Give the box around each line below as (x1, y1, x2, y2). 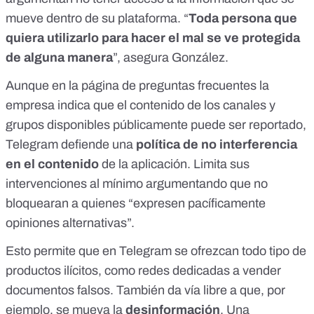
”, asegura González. (113, 50, 228, 64)
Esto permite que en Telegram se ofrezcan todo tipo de (6, 243, 306, 258)
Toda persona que (189, 11, 297, 25)
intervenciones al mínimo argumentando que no (6, 176, 268, 191)
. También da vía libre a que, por (110, 282, 285, 297)
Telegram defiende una (6, 137, 136, 151)
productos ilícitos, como (6, 263, 138, 278)
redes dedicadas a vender (138, 263, 281, 278)
